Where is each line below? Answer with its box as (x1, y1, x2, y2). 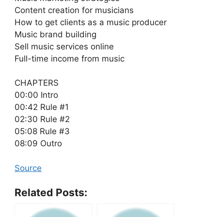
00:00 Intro (15, 90, 58, 100)
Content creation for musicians (15, 5, 134, 15)
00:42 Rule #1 (15, 102, 69, 112)
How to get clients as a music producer (15, 17, 167, 27)
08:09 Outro (15, 139, 62, 148)
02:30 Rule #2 (15, 114, 70, 124)
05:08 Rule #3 (15, 126, 70, 136)
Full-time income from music (15, 53, 124, 63)
